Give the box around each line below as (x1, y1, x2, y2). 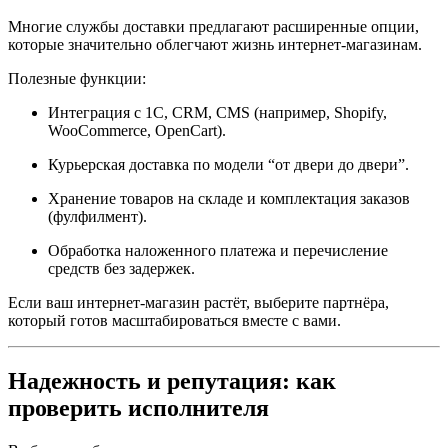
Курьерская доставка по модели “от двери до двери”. (48, 155, 409, 173)
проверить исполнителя (8, 394, 269, 421)
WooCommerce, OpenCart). (48, 121, 226, 139)
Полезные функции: (8, 69, 146, 87)
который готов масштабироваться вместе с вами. (8, 311, 341, 329)
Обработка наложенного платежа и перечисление (48, 241, 388, 259)
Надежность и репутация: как (8, 367, 336, 394)
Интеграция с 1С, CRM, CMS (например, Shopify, (48, 103, 387, 121)
